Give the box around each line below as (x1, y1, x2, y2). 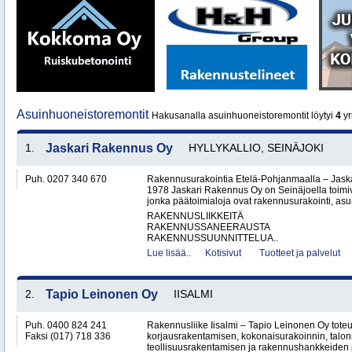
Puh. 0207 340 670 (25, 174, 107, 185)
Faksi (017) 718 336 (25, 331, 111, 342)
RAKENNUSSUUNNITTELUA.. (147, 233, 278, 244)
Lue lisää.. (147, 247, 191, 258)
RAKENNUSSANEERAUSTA (147, 222, 270, 233)
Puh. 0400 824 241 (25, 320, 107, 331)
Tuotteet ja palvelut (259, 247, 340, 258)
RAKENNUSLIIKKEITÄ (147, 211, 244, 222)
